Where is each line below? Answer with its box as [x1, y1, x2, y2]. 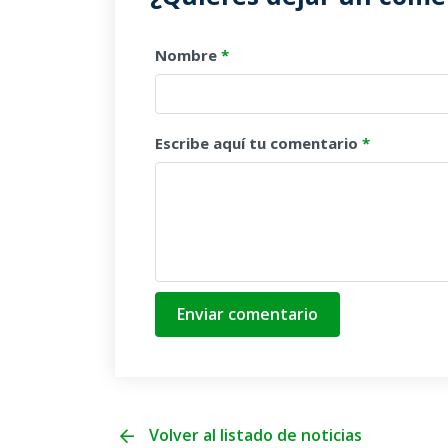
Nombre [155, 45, 221, 66]
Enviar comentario [177, 303, 318, 326]
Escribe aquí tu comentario [155, 133, 362, 154]
